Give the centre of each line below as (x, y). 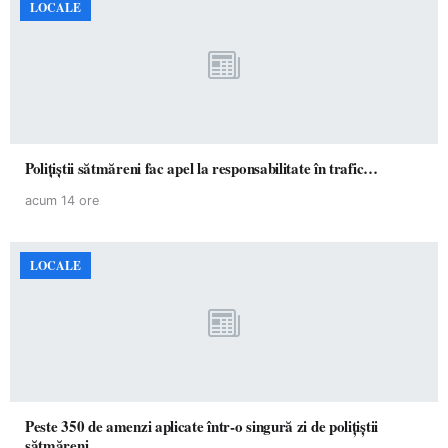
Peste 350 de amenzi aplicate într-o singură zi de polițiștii (201, 426)
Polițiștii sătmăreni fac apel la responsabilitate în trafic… (345, 168)
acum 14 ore (62, 200)
